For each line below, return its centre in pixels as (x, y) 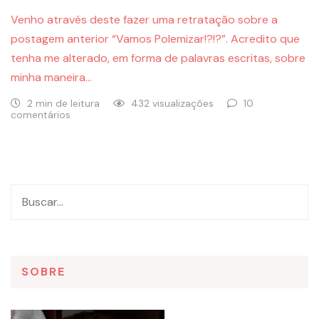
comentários (41, 115)
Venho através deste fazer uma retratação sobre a (144, 20)
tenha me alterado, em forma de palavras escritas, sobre (158, 58)
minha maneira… (51, 78)
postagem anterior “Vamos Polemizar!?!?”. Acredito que (155, 39)
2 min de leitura (63, 104)
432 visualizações (172, 104)
